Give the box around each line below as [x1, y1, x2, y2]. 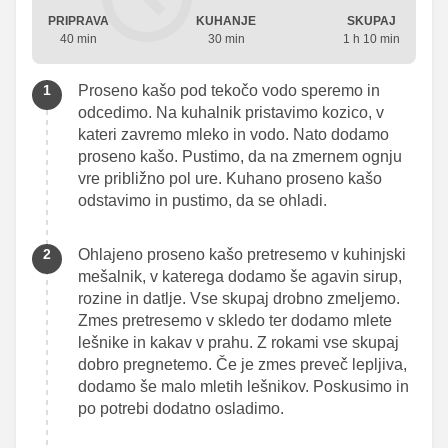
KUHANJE [196, 13, 256, 28]
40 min [60, 31, 97, 46]
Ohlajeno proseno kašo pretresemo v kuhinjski [78, 245, 406, 263]
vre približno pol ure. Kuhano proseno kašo [78, 169, 382, 187]
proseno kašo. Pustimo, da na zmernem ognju [78, 147, 402, 165]
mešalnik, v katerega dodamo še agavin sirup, [78, 267, 402, 285]
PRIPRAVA [48, 13, 109, 28]
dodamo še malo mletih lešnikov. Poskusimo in [78, 377, 409, 395]
